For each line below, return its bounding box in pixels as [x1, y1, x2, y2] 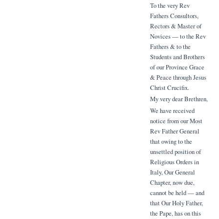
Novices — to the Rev [150, 31, 206, 41]
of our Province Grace [150, 62, 204, 71]
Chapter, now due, [150, 177, 195, 187]
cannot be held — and [150, 188, 204, 197]
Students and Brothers [150, 52, 205, 61]
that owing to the [150, 136, 192, 146]
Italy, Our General [150, 167, 195, 176]
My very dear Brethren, [150, 94, 208, 104]
